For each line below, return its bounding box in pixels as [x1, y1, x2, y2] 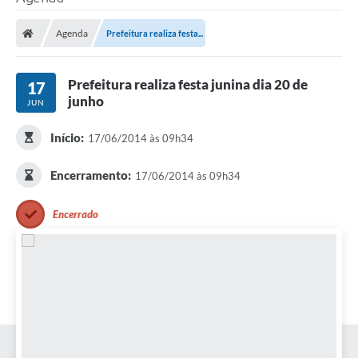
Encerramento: [50, 168, 131, 183]
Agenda [56, 27, 88, 40]
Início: [50, 130, 84, 145]
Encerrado [53, 208, 98, 221]
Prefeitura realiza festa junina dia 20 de [68, 76, 308, 93]
